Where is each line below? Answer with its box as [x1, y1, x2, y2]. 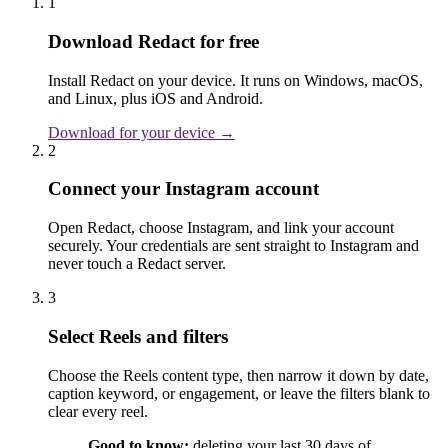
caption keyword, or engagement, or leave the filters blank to [48, 384, 430, 402]
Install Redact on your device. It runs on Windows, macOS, [48, 71, 423, 89]
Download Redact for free [48, 31, 259, 52]
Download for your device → [48, 123, 235, 141]
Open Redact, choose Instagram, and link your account [48, 219, 394, 237]
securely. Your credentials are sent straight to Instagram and [48, 237, 419, 255]
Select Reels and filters [48, 325, 228, 347]
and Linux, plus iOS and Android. [48, 89, 263, 107]
